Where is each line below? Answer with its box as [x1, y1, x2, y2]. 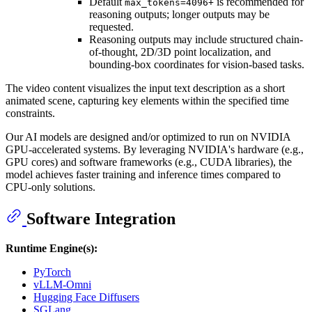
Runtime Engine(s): [6, 242, 97, 254]
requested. [89, 20, 134, 33]
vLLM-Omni [33, 278, 91, 290]
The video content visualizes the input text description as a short [6, 81, 285, 94]
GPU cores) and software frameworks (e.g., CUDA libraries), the [6, 155, 292, 168]
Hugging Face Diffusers [33, 290, 139, 303]
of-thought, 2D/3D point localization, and [89, 45, 271, 58]
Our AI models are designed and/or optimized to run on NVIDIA [6, 130, 290, 143]
